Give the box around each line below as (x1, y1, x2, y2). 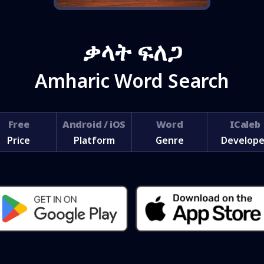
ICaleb (229, 118, 260, 131)
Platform (73, 134, 115, 147)
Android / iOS (62, 118, 126, 131)
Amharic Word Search (35, 68, 229, 93)
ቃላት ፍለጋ (82, 35, 181, 68)
